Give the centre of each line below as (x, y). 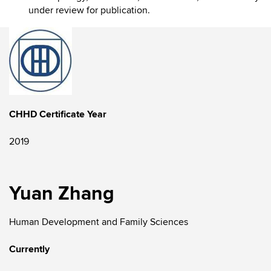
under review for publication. (89, 10)
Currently (29, 249)
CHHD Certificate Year (58, 114)
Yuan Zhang (62, 194)
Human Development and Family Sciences (99, 222)
